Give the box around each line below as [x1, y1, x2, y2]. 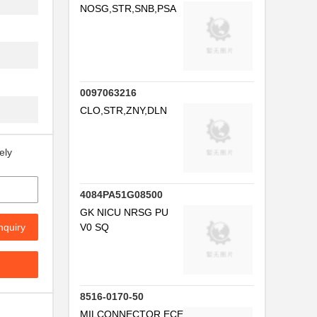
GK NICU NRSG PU [80, 207, 168, 218]
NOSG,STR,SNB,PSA [80, 3, 176, 14]
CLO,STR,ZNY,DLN [80, 105, 167, 116]
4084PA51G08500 [80, 189, 163, 200]
